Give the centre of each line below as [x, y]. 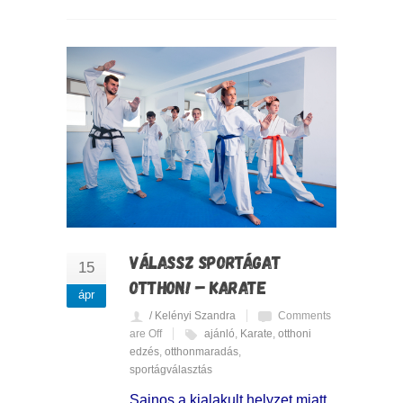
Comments [304, 315]
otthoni [295, 333]
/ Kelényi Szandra [193, 315]
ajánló [219, 333]
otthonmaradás [201, 351]
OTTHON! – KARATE [198, 287]
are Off [146, 333]
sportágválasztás [171, 369]
